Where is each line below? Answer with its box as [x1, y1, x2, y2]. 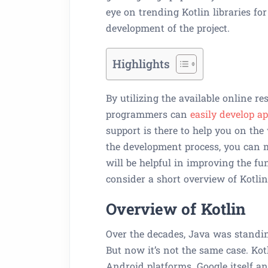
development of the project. [106, 22, 230, 34]
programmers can [106, 108, 190, 120]
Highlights [112, 56, 170, 72]
